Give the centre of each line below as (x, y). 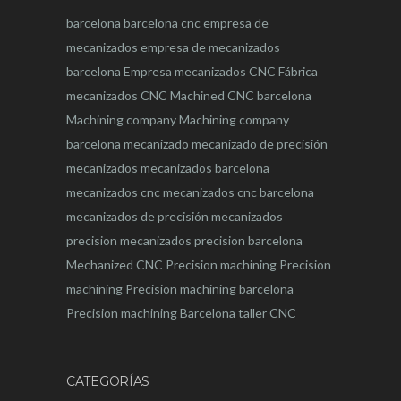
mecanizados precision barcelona (211, 241)
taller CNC (267, 313)
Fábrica (298, 72)
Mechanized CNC (115, 265)
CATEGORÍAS (108, 382)
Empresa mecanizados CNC (200, 72)
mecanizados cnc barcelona (239, 192)
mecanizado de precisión (260, 144)
